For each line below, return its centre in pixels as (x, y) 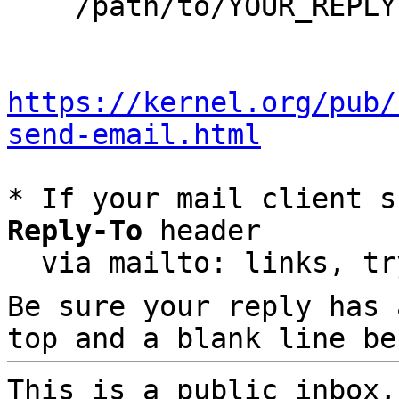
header (202, 231)
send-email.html (134, 134)
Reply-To (75, 231)
